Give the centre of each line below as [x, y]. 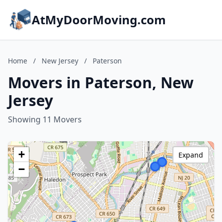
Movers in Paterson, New [101, 83]
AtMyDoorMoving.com [99, 20]
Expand [191, 155]
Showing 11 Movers [45, 119]
